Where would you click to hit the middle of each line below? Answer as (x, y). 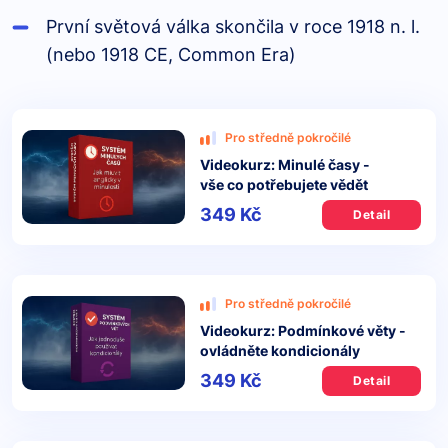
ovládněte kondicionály (279, 350)
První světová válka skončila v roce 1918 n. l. (233, 26)
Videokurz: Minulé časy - (284, 164)
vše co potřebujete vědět (283, 184)
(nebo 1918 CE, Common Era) (171, 54)
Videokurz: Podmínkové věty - (302, 330)
